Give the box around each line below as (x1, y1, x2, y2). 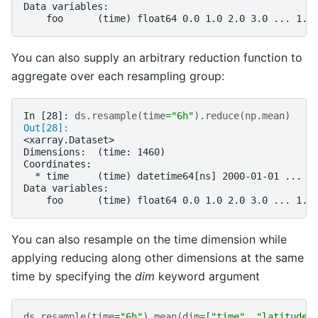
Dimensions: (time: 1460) (23, 146, 165, 158)
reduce (205, 110, 239, 122)
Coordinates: (23, 158, 92, 170)
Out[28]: (23, 122, 75, 134)
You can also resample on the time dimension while (11, 232, 287, 247)
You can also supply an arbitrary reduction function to (11, 50, 302, 65)
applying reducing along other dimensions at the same (11, 251, 304, 265)
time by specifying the (11, 269, 135, 284)
